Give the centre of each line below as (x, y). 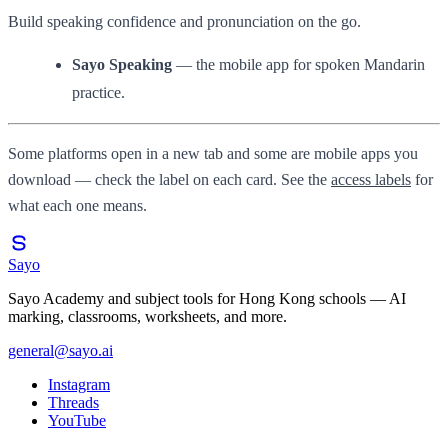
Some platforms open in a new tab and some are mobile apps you (213, 153)
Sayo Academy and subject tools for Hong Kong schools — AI (207, 298)
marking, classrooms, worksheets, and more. (147, 316)
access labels (371, 179)
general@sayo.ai (60, 350)
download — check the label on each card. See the (169, 179)
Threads (73, 402)
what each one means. (77, 205)
